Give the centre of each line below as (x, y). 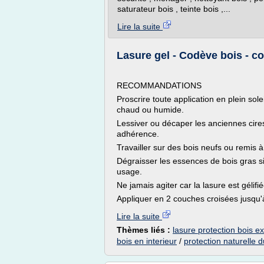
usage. (129, 171)
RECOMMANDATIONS (159, 85)
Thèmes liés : (145, 230)
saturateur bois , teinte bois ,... (174, 9)
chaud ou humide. (150, 110)
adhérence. (138, 134)
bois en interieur (147, 241)
